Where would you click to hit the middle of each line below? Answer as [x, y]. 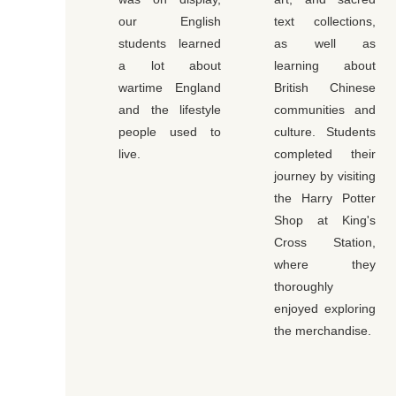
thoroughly [304, 287]
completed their [325, 154]
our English [170, 22]
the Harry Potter [325, 198]
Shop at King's [325, 221]
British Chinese [325, 88]
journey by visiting [325, 176]
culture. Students [325, 132]
